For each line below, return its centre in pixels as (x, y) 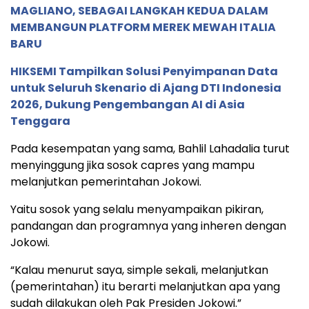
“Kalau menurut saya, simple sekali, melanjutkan (139, 270)
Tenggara (40, 121)
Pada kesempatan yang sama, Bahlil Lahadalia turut (150, 149)
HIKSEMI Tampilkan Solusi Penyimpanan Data (144, 72)
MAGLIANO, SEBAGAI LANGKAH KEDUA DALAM (139, 11)
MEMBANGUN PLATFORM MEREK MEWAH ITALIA (143, 28)
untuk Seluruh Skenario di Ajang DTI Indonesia (146, 88)
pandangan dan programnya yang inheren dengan (148, 226)
